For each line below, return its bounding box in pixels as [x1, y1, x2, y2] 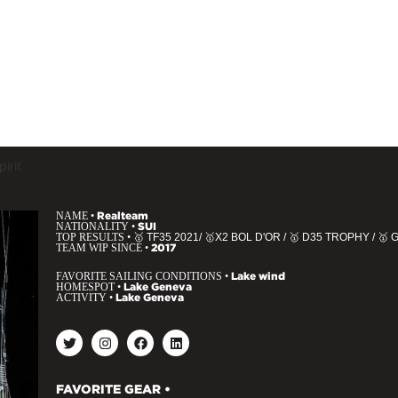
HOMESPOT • [56, 281, 123, 293]
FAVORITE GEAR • [56, 382, 171, 396]
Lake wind [231, 270, 285, 282]
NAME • [56, 210, 97, 222]
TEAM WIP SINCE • [56, 242, 151, 254]
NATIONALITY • [56, 220, 138, 233]
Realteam [97, 210, 148, 221]
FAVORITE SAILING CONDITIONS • [56, 270, 231, 283]
